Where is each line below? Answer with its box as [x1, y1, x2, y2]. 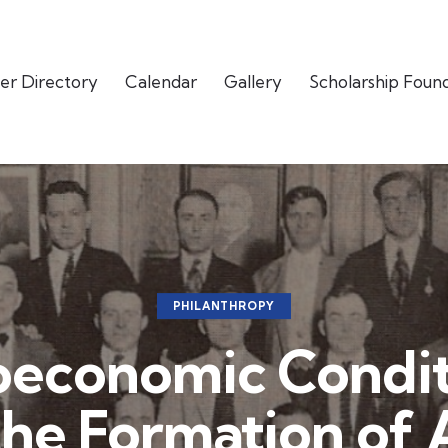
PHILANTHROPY [172, 299, 276, 314]
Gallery [224, 70, 283, 92]
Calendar [125, 70, 197, 92]
